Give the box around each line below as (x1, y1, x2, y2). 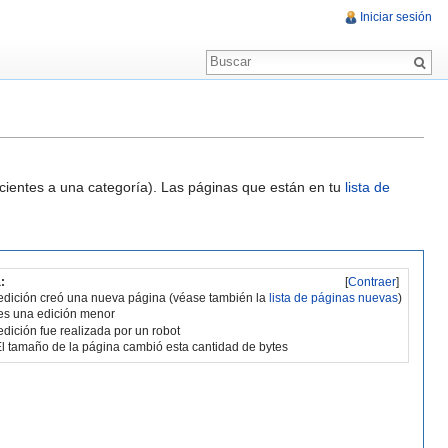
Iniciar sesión (360, 10, 432, 25)
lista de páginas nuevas (269, 291, 399, 306)
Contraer (348, 274, 397, 289)
